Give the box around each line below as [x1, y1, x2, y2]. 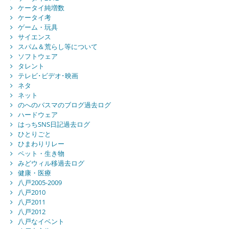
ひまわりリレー [17, 139, 64, 149]
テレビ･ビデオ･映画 [17, 71, 78, 81]
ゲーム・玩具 [17, 22, 58, 32]
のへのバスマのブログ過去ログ [17, 100, 111, 110]
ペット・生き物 [17, 149, 64, 158]
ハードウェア [17, 110, 58, 120]
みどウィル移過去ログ [17, 158, 84, 168]
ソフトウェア [17, 52, 58, 61]
